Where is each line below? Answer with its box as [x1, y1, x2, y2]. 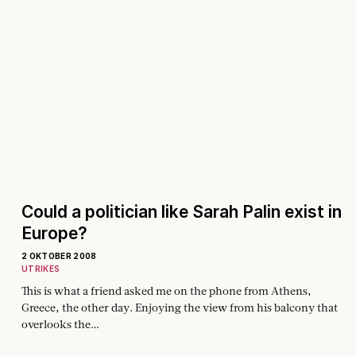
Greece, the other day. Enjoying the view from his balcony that [21, 300, 338, 315]
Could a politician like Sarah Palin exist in [21, 201, 342, 222]
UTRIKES [21, 263, 60, 273]
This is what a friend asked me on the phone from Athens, [21, 283, 311, 298]
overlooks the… [21, 316, 99, 331]
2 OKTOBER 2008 [21, 250, 97, 261]
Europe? [21, 222, 87, 243]
